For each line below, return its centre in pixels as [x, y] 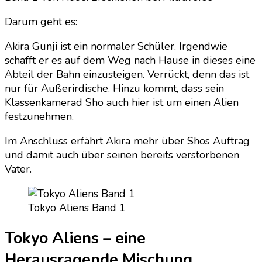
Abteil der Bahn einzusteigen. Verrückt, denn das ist [127, 75]
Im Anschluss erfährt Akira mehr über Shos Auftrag [127, 141]
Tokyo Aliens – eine [75, 239]
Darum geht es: [41, 22]
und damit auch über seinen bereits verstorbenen [122, 155]
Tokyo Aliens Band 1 [77, 208]
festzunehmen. [39, 117]
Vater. [18, 169]
